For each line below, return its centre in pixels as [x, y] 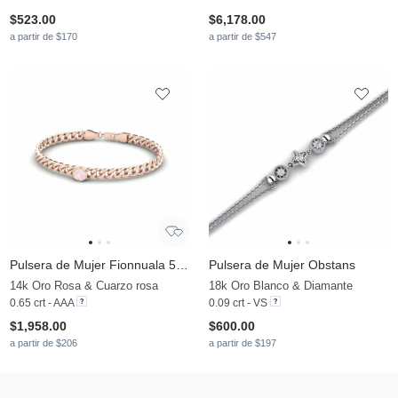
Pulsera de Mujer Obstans [282, 265]
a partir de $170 [44, 37]
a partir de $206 [44, 343]
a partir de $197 [243, 343]
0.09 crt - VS [238, 303]
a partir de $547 [243, 37]
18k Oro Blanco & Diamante [281, 286]
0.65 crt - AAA [42, 303]
